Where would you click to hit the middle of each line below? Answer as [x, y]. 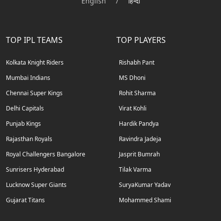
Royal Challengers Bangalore [46, 154]
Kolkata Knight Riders [35, 62]
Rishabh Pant [137, 62]
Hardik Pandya [139, 123]
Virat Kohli [133, 108]
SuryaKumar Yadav [145, 184]
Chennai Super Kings [34, 93]
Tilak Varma [135, 169]
